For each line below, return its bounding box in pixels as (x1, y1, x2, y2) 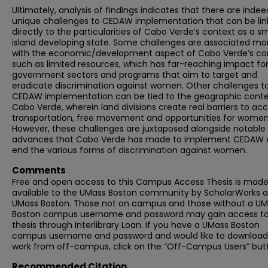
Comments (12, 164, 66, 176)
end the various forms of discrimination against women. (12, 144, 247, 156)
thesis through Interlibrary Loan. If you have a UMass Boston (12, 219, 260, 231)
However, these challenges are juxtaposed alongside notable (12, 123, 266, 135)
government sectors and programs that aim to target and (12, 69, 257, 81)
